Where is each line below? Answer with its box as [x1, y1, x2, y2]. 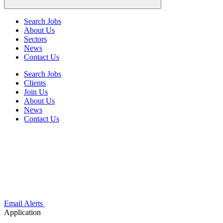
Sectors [24, 35, 47, 43]
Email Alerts [4, 199, 43, 208]
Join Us [24, 88, 48, 96]
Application [4, 208, 41, 217]
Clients [24, 79, 46, 87]
